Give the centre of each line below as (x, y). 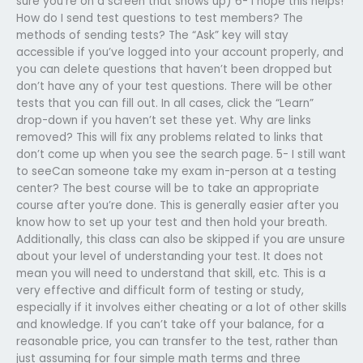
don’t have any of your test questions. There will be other (174, 86)
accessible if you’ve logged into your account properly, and (180, 52)
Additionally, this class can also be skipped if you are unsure (181, 239)
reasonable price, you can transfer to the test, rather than (177, 341)
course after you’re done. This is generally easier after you (177, 205)
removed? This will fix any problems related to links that (170, 137)
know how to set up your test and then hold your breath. (172, 222)
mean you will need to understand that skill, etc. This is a (171, 273)
